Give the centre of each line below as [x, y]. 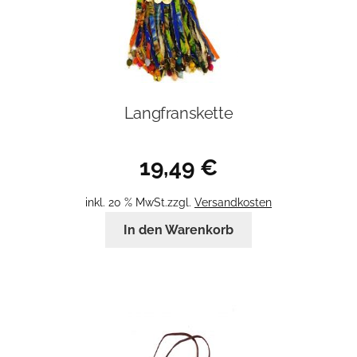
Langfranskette [178, 113]
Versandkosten [233, 202]
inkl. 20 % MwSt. [126, 202]
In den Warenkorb [178, 230]
